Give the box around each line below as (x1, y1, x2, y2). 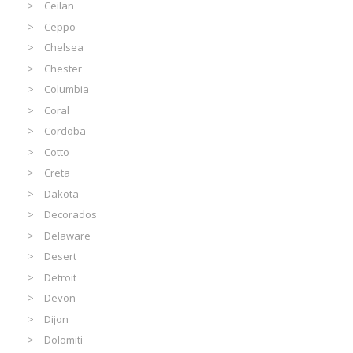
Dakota (44, 186, 80, 201)
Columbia (44, 82, 90, 97)
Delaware (44, 228, 91, 243)
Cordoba (44, 124, 87, 139)
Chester (44, 61, 83, 76)
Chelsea (44, 40, 84, 55)
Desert (44, 249, 77, 264)
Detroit (44, 269, 77, 284)
